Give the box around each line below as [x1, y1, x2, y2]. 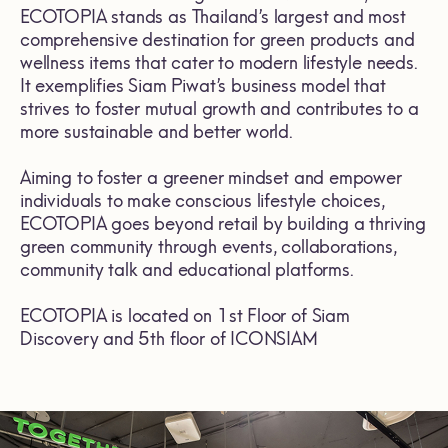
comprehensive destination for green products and [20, 29, 415, 52]
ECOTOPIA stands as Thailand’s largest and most [20, 6, 406, 29]
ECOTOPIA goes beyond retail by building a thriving [20, 213, 427, 236]
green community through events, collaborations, [20, 236, 397, 259]
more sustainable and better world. [20, 121, 293, 144]
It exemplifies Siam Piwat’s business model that [20, 75, 386, 98]
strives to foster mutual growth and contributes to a [20, 98, 419, 121]
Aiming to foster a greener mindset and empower [20, 167, 402, 190]
